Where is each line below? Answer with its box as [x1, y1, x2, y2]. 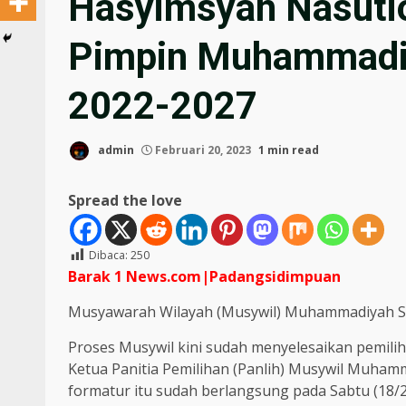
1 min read [258, 142, 319, 159]
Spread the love [68, 190, 182, 211]
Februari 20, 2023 [152, 142, 254, 159]
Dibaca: [89, 247, 128, 264]
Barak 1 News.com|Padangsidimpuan [68, 266, 341, 287]
